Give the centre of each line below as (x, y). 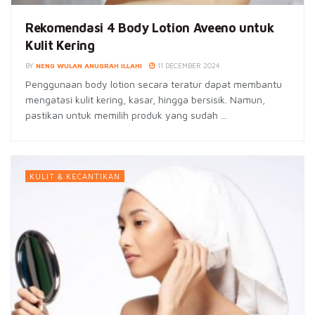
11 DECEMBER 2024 (187, 65)
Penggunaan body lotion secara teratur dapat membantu (154, 84)
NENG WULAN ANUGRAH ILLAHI (89, 65)
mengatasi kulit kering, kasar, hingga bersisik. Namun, (145, 99)
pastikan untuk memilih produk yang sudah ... (126, 115)
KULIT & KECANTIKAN (75, 176)
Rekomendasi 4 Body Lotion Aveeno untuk (150, 27)
